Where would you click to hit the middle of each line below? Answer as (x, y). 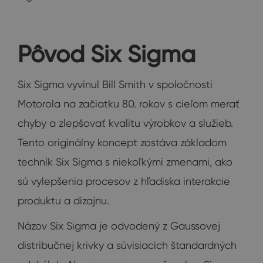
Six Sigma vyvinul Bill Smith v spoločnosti (115, 85)
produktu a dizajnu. (63, 201)
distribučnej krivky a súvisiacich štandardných (127, 245)
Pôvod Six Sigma (107, 54)
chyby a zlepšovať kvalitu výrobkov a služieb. (125, 123)
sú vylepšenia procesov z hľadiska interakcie (124, 181)
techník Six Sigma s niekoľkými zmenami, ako (125, 162)
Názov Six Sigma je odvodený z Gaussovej (119, 226)
